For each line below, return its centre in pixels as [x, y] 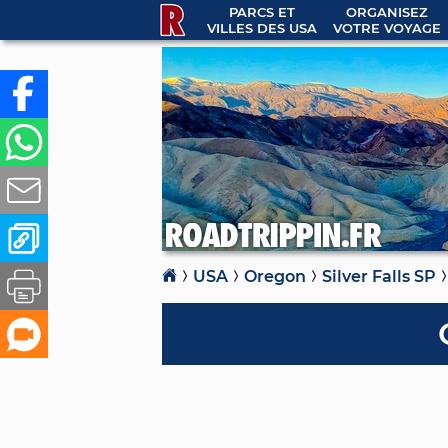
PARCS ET [261, 12]
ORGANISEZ [386, 12]
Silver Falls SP [379, 276]
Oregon [275, 276]
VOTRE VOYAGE [386, 28]
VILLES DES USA [261, 28]
